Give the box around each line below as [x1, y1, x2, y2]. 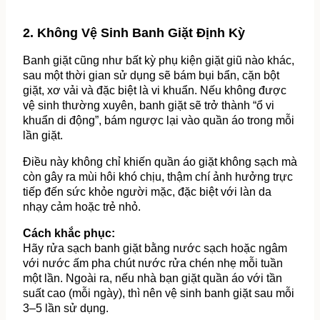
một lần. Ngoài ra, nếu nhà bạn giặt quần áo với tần [23, 272, 282, 285]
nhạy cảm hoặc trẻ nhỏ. [23, 201, 141, 214]
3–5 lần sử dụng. [23, 302, 109, 315]
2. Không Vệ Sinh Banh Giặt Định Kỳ [23, 26, 245, 41]
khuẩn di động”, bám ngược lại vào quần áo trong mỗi [23, 114, 294, 127]
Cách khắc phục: [23, 227, 115, 240]
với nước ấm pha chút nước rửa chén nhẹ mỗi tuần [23, 257, 283, 270]
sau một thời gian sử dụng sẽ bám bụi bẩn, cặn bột [23, 69, 279, 82]
